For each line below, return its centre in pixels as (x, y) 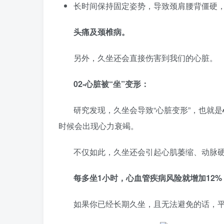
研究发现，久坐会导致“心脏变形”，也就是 (148, 110)
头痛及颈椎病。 (101, 32)
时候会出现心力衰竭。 (98, 126)
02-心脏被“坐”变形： (111, 84)
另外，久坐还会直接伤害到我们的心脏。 (145, 58)
